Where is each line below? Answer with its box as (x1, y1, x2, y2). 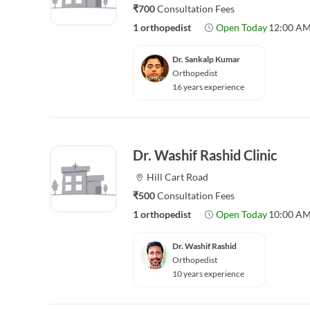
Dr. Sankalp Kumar (172, 54, 240, 64)
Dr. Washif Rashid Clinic (133, 147, 277, 163)
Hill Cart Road (146, 171, 208, 183)
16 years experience (172, 82, 244, 92)
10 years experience (172, 268, 244, 279)
